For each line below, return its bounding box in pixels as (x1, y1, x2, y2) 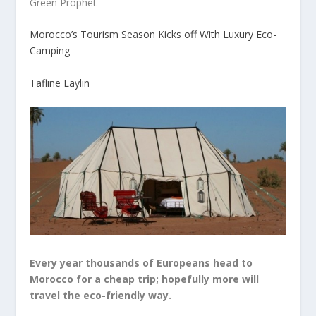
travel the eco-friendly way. (30, 288, 172, 303)
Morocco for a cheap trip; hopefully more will (30, 272, 260, 286)
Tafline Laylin (30, 75, 90, 90)
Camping (30, 44, 71, 58)
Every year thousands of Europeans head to (30, 256, 253, 270)
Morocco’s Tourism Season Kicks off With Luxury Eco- (30, 28, 277, 42)
